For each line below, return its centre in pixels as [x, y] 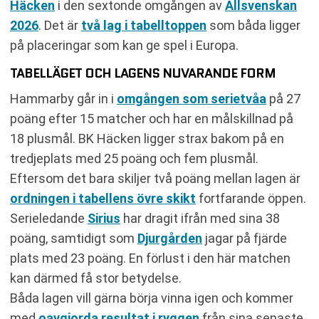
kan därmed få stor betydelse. [96, 278]
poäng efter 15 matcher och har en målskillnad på [152, 118]
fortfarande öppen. [251, 198]
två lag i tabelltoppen [144, 25]
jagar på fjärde [245, 238]
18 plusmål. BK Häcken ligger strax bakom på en [147, 138]
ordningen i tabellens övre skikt [103, 198]
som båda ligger [253, 25]
